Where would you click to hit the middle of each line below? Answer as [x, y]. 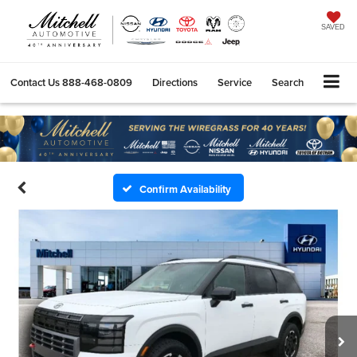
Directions [175, 82]
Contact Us [35, 82]
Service [235, 82]
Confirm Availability [186, 189]
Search [288, 82]
